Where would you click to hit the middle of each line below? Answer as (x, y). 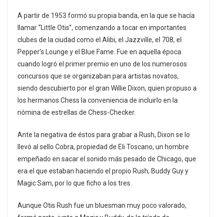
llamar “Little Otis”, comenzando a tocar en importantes (102, 28)
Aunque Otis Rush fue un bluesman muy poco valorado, (102, 206)
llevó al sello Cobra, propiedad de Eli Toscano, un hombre (103, 147)
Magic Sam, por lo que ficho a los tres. (75, 183)
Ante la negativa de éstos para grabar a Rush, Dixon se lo (104, 135)
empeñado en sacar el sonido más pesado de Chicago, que (107, 159)
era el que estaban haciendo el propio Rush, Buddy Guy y (103, 171)
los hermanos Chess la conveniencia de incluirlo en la (98, 101)
